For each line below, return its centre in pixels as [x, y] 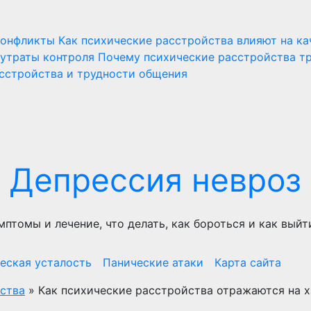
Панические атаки [153, 262]
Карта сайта [248, 262]
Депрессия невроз [155, 180]
